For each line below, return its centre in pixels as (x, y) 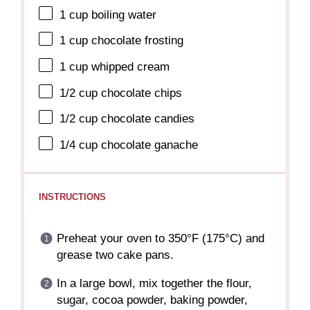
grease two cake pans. (115, 255)
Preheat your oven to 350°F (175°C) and (160, 239)
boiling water (122, 15)
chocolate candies (146, 119)
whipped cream (129, 67)
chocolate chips (140, 93)
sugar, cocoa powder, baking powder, (152, 300)
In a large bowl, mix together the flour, (154, 284)
